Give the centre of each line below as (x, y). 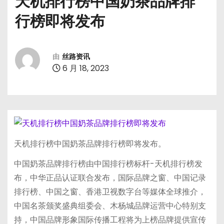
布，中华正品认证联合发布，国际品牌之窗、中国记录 (110, 178)
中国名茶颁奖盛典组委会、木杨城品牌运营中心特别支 (110, 206)
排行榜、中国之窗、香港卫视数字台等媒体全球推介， (110, 192)
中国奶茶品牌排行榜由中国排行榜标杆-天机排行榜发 (108, 164)
